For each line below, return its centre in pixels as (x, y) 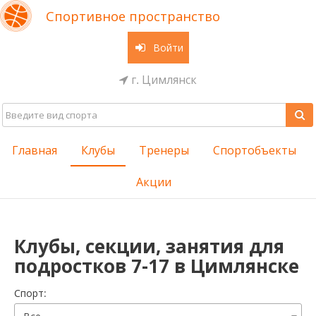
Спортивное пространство (133, 16)
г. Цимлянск (163, 79)
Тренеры (164, 150)
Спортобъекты (254, 150)
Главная (34, 150)
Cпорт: (30, 293)
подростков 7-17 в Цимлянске (157, 266)
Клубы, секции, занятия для (149, 246)
